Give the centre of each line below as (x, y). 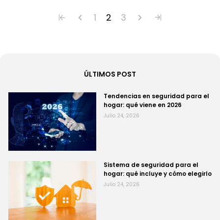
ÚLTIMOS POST (110, 74)
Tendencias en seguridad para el (157, 96)
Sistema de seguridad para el (151, 165)
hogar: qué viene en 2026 (143, 105)
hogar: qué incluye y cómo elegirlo (158, 174)
